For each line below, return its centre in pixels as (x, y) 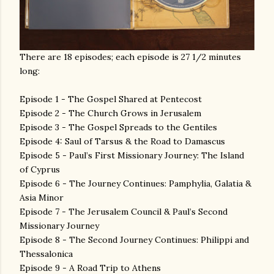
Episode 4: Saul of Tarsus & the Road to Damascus (122, 141)
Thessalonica (46, 254)
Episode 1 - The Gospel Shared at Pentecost (111, 99)
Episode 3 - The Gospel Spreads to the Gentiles (118, 127)
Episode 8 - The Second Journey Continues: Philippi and (134, 239)
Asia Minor (42, 197)
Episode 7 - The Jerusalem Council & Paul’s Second (124, 211)
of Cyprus (40, 169)
